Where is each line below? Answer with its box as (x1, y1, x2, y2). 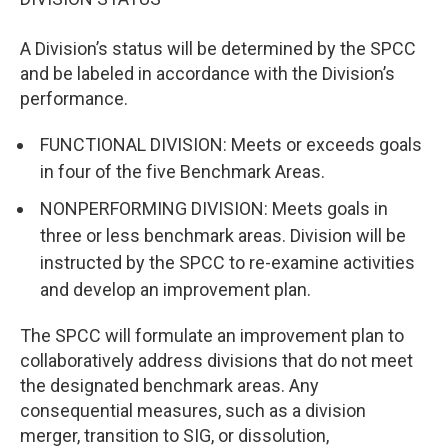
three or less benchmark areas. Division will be (40, 225, 406, 246)
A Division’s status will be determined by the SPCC (20, 38, 416, 59)
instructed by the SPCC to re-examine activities (40, 252, 415, 273)
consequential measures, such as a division (20, 400, 366, 421)
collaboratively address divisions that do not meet (20, 350, 413, 371)
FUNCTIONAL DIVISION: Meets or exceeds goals (40, 134, 422, 155)
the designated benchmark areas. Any (20, 375, 319, 396)
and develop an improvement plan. (40, 279, 311, 300)
